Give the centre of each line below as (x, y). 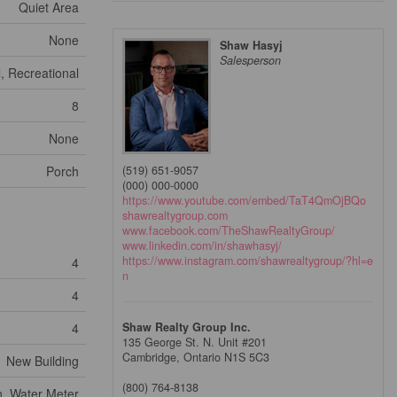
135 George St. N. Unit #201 (195, 343)
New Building (43, 361)
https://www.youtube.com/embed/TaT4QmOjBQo (244, 201)
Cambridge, (153, 358)
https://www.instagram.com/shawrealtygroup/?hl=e (248, 261)
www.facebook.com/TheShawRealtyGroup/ (229, 231)
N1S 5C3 (247, 358)
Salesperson (250, 60)
